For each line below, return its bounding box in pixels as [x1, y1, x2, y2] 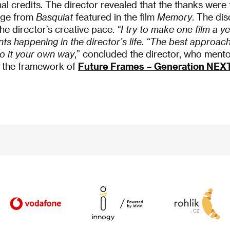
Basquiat [36, 11, 73, 22]
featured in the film [73, 11, 157, 22]
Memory [157, 11, 192, 22]
